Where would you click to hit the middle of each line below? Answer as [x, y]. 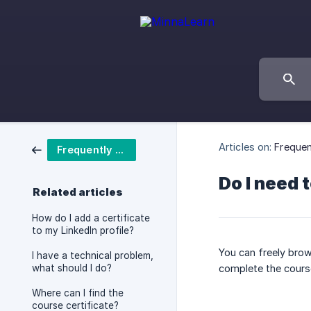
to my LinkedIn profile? [83, 230]
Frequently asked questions [119, 150]
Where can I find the [78, 293]
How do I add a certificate [91, 218]
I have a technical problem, [93, 255]
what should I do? [72, 268]
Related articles [78, 192]
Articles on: [245, 146]
